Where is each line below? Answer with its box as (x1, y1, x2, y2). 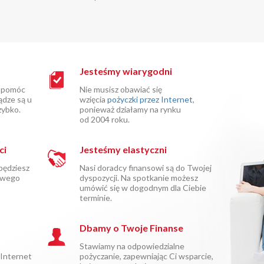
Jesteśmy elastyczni (80, 144, 167, 155)
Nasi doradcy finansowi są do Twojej (80, 163, 212, 173)
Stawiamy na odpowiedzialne (80, 241, 185, 251)
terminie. (80, 193, 113, 203)
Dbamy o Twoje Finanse (80, 222, 184, 233)
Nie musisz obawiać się (80, 84, 163, 94)
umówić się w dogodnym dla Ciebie (80, 183, 207, 193)
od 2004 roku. (80, 114, 130, 124)
